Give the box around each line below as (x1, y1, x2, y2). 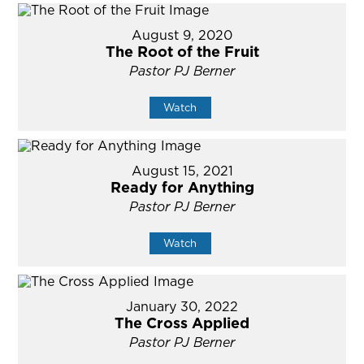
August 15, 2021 (131, 162, 233, 180)
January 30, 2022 (126, 297, 238, 316)
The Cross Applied (115, 313, 249, 334)
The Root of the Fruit (105, 41, 259, 63)
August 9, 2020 (132, 26, 232, 45)
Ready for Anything (110, 177, 254, 198)
